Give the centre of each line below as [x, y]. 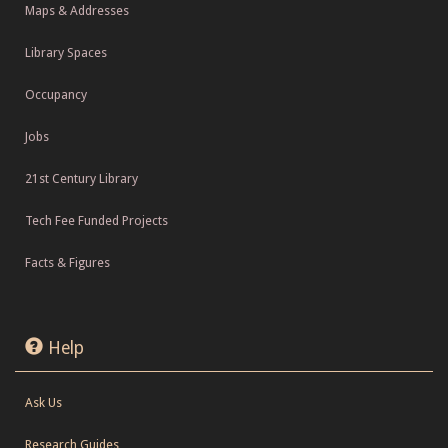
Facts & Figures [67, 263]
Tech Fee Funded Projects [96, 221]
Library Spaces [66, 53]
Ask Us [43, 403]
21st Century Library [81, 179]
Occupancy [56, 95]
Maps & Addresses [77, 11]
